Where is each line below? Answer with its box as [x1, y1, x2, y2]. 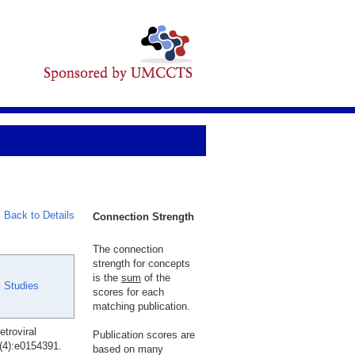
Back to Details [4, 209, 74, 221]
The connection [93, 243, 163, 255]
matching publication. [93, 300, 190, 312]
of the [141, 272, 170, 284]
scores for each [93, 286, 164, 298]
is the [93, 272, 121, 284]
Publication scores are [93, 329, 195, 341]
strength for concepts [93, 258, 190, 269]
